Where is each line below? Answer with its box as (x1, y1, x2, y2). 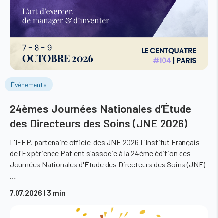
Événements (10, 80, 47, 89)
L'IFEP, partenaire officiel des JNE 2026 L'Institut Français (10, 137, 200, 146)
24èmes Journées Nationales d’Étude (10, 101, 191, 115)
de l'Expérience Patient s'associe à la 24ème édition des (10, 148, 191, 158)
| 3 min (44, 187, 66, 197)
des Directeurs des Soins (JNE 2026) (10, 116, 187, 130)
